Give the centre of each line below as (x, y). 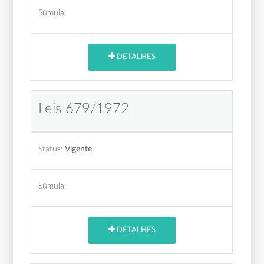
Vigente (79, 148)
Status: (51, 148)
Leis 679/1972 (84, 109)
